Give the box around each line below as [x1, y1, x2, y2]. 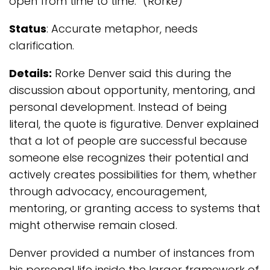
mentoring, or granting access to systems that [9, 201, 260, 216]
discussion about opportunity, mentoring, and [9, 83, 256, 98]
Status [9, 21, 46, 36]
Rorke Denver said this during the [52, 66, 231, 81]
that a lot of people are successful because [9, 133, 247, 148]
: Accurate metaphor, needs [46, 21, 198, 36]
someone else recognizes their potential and [9, 150, 249, 165]
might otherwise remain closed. [9, 218, 177, 233]
